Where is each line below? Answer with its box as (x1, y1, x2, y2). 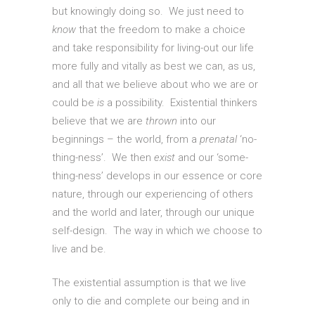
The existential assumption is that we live (52, 276, 246, 290)
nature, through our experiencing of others (52, 188, 253, 201)
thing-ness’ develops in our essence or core (52, 169, 262, 183)
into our (177, 115, 216, 128)
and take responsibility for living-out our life (52, 41, 254, 55)
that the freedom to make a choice (76, 23, 245, 37)
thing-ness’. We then (52, 151, 154, 165)
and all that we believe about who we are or (52, 78, 258, 91)
